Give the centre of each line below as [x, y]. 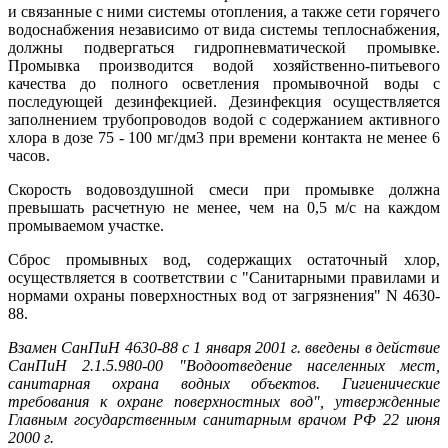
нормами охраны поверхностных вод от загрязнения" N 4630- [224, 296]
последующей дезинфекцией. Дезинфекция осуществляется [224, 102]
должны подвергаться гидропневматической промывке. [224, 48]
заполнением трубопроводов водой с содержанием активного [224, 120]
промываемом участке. [86, 226]
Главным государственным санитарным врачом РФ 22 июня [224, 420]
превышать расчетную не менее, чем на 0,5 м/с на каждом [224, 208]
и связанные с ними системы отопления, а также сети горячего [224, 12]
